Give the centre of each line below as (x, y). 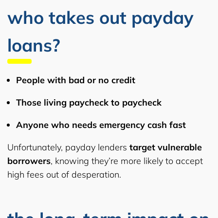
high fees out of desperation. (64, 174)
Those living (43, 102)
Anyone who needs (58, 125)
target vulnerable (166, 147)
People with (42, 80)
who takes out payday (100, 17)
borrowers (29, 161)
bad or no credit (102, 80)
